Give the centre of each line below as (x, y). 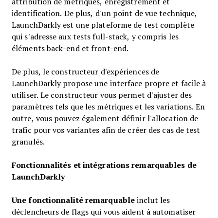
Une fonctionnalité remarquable (73, 200)
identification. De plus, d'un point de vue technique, (105, 13)
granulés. (28, 141)
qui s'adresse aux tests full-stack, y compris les (95, 36)
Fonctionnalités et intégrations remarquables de (104, 165)
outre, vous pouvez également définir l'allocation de (105, 118)
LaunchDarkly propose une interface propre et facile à (109, 83)
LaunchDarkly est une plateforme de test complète (103, 25)
